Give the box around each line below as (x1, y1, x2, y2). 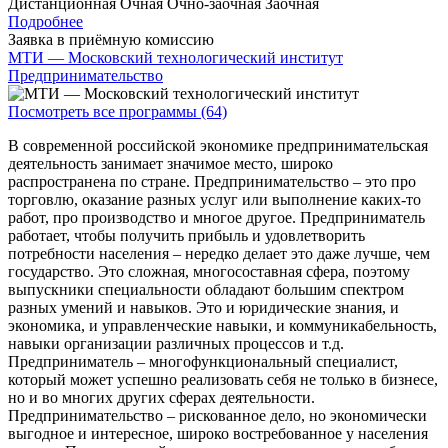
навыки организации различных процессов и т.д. (8, 335, 344, 353)
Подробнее (8, 13, 83, 31)
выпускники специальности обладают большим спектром (8, 281, 404, 299)
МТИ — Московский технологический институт (8, 49, 343, 67)
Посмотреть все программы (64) (8, 103, 227, 121)
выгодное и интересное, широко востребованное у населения (8, 425, 428, 443)
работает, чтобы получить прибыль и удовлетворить (8, 227, 365, 245)
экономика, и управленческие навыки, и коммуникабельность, (8, 317, 437, 335)
